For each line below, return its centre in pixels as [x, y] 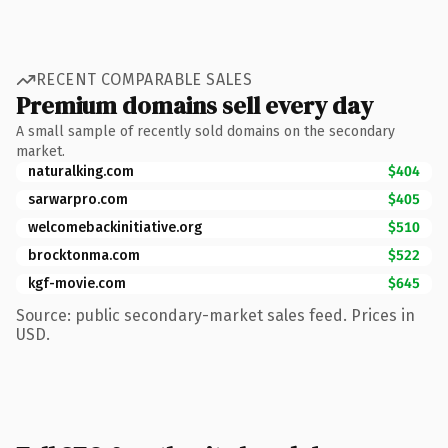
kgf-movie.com [77, 283]
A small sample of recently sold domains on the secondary [205, 131]
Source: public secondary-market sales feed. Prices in [215, 315]
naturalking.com [81, 171]
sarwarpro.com [78, 199]
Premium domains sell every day [194, 105]
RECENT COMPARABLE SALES [144, 79]
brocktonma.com [84, 255]
